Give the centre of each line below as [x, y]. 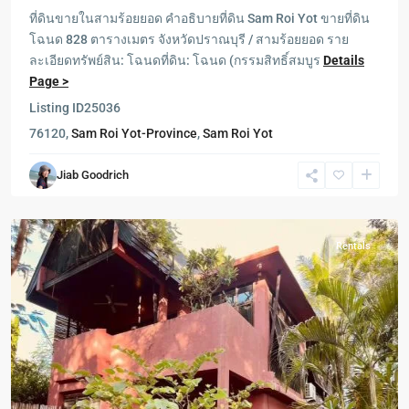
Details [344, 60]
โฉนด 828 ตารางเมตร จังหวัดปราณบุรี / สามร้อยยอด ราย [189, 39]
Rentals [353, 246]
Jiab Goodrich [93, 175]
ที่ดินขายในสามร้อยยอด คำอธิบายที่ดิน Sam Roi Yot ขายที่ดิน [199, 18]
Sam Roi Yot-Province [134, 133]
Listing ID [57, 108]
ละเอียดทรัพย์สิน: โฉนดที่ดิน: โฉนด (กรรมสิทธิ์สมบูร [176, 60]
